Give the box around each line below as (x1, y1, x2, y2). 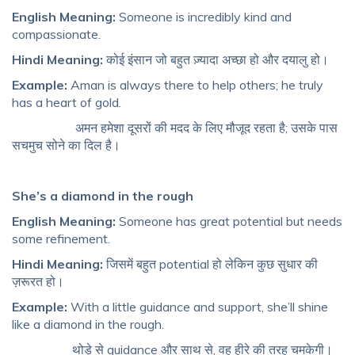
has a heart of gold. (12, 94, 121, 111)
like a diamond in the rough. (12, 316, 164, 333)
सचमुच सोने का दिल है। (12, 137, 120, 154)
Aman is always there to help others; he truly (71, 77, 323, 94)
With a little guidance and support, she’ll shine (71, 299, 328, 315)
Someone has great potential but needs (119, 213, 342, 230)
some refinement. (12, 231, 110, 247)
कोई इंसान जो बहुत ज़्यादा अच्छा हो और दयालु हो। (103, 52, 329, 68)
